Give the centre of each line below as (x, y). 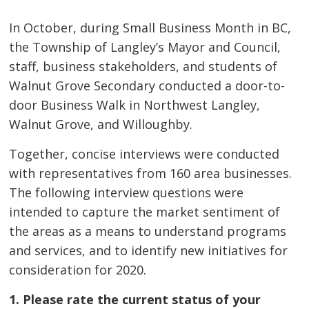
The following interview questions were (127, 192)
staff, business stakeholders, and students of (143, 66)
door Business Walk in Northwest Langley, (135, 104)
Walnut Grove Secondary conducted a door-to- (147, 85)
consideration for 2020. (78, 269)
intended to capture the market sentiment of (145, 211)
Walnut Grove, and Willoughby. (101, 124)
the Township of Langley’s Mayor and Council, (145, 47)
